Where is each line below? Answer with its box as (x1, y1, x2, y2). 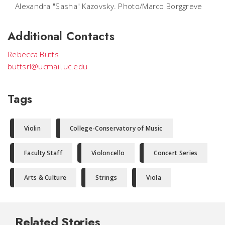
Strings (95, 173, 118, 182)
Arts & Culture (24, 173, 67, 182)
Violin (24, 124, 41, 133)
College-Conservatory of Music (69, 124, 163, 133)
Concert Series (154, 148, 198, 157)
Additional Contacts (8, 28, 115, 44)
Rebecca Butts (8, 49, 59, 59)
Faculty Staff (24, 148, 62, 157)
